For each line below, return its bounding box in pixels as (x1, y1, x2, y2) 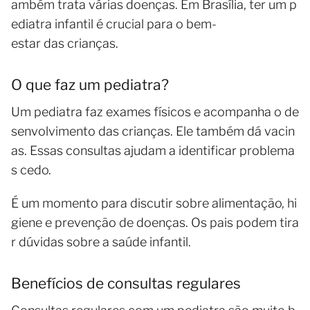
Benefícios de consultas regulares (11, 275, 241, 293)
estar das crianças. (11, 36, 118, 51)
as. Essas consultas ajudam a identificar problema (11, 143, 295, 158)
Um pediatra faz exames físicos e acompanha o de (11, 104, 299, 120)
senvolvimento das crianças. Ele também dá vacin (11, 124, 295, 139)
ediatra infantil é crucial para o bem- (11, 17, 217, 32)
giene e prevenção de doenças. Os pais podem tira (11, 215, 299, 230)
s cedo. (11, 163, 51, 178)
